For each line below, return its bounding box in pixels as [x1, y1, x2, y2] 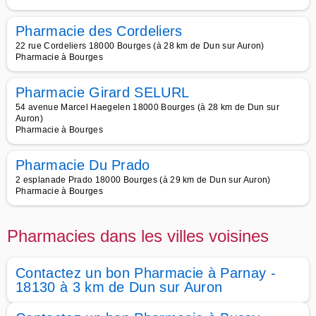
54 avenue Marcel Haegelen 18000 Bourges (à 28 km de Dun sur [16, 102, 279, 112]
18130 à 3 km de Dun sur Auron [16, 279, 223, 295]
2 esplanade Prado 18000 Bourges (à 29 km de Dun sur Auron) [16, 175, 271, 185]
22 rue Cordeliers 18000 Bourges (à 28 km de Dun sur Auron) [16, 41, 265, 51]
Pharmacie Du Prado [16, 157, 150, 173]
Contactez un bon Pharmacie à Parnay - [16, 265, 276, 281]
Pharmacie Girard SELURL [16, 85, 190, 100]
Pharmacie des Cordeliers [16, 23, 183, 39]
